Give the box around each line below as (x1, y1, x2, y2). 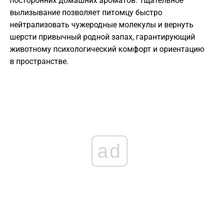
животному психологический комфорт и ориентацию (10, 44, 204, 54)
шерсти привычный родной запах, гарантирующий (10, 32, 195, 42)
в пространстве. (10, 57, 68, 66)
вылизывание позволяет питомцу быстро (10, 8, 162, 18)
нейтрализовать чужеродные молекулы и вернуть (10, 20, 194, 30)
